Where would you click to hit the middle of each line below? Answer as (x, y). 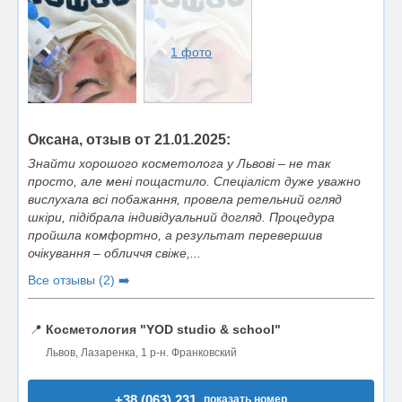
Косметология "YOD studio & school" (163, 329)
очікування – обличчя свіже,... (114, 253)
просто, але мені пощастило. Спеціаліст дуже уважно (194, 181)
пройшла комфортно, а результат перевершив (175, 235)
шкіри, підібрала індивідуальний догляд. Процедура (181, 217)
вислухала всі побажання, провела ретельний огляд (185, 199)
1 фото (192, 52)
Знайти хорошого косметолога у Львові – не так (179, 163)
